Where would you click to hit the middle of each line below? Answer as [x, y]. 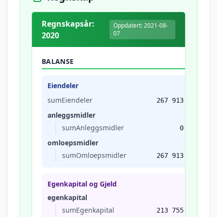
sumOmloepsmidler [94, 155]
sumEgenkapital [88, 210]
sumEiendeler [70, 100]
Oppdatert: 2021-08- [141, 25]
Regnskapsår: [68, 24]
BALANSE [58, 61]
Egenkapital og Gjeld [82, 184]
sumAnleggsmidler [93, 128]
